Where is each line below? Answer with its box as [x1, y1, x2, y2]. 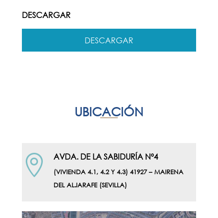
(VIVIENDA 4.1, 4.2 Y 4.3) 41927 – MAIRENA [53, 168, 183, 177]
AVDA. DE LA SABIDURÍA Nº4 [53, 151, 158, 162]
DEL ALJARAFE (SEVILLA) [53, 181, 127, 190]
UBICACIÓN [74, 104, 144, 119]
